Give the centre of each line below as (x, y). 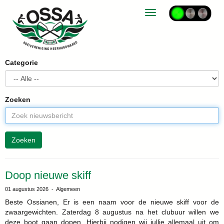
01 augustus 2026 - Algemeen (42, 189)
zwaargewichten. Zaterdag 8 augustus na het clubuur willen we (112, 212)
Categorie (21, 62)
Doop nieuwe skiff (48, 175)
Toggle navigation (178, 13)
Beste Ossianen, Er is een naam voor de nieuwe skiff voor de (112, 202)
